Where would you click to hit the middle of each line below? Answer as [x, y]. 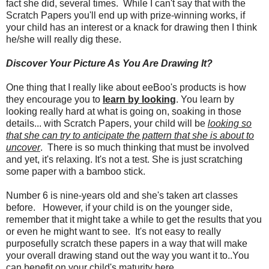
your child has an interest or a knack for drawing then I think [131, 27]
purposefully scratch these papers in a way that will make [127, 243]
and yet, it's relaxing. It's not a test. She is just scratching [124, 159]
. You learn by [205, 99]
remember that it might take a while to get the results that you [134, 219]
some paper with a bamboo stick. [76, 171]
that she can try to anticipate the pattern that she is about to [130, 135]
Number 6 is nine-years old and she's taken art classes [122, 195]
